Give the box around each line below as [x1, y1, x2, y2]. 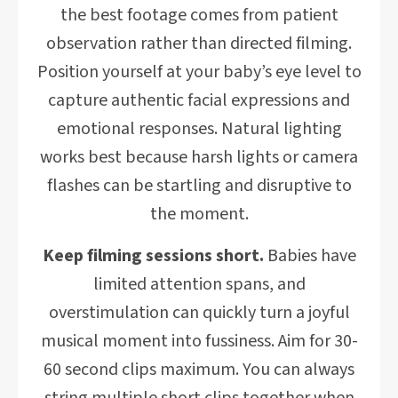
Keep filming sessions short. [42, 243, 264, 268]
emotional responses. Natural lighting [56, 116, 342, 141]
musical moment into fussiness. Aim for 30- [40, 329, 358, 354]
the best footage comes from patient [60, 3, 338, 28]
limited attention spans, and [92, 272, 306, 297]
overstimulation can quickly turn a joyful [48, 300, 350, 325]
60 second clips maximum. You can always [44, 357, 354, 382]
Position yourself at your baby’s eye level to [36, 60, 362, 84]
